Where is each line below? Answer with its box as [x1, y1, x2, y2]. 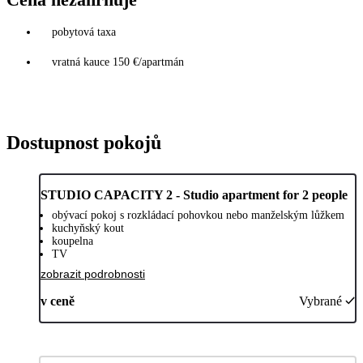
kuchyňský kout [52, 222, 124, 235]
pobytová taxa [52, 26, 116, 39]
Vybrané [299, 294, 342, 309]
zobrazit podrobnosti [41, 267, 145, 281]
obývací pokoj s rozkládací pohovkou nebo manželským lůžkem [52, 209, 344, 222]
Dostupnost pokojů [6, 132, 161, 154]
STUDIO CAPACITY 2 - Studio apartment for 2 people [41, 188, 348, 203]
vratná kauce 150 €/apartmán [52, 56, 184, 69]
